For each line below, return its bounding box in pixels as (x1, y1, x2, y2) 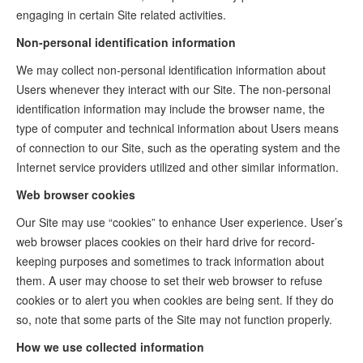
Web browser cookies (16, 186, 135, 203)
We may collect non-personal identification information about (16, 62, 326, 78)
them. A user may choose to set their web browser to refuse (16, 272, 322, 288)
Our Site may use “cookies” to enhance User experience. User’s (16, 214, 343, 230)
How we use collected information (16, 339, 204, 355)
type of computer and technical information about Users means (16, 120, 339, 136)
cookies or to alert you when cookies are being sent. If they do (16, 292, 334, 308)
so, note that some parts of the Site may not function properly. (16, 311, 332, 327)
